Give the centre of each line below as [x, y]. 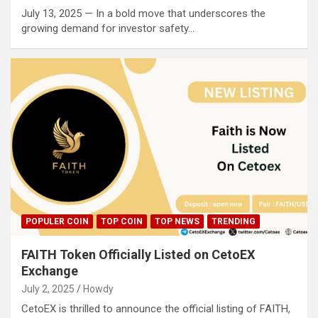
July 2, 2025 [48, 289]
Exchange [50, 271]
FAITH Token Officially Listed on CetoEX [138, 255]
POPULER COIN [57, 222]
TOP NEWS [177, 222]
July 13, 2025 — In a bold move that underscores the [143, 13]
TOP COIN [122, 222]
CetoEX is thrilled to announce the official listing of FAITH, [156, 309]
